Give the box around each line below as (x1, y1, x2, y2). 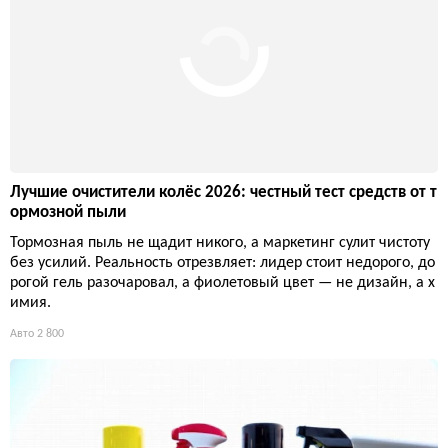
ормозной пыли (10, 204, 126, 222)
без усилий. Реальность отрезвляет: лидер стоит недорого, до (10, 255, 435, 272)
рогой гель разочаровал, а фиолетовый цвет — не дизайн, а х (10, 275, 435, 292)
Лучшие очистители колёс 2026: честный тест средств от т (10, 184, 437, 202)
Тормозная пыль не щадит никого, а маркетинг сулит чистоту (10, 235, 430, 252)
